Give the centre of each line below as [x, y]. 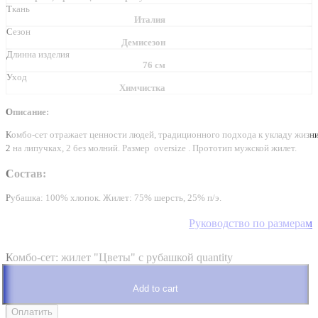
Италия [150, 20]
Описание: [27, 112]
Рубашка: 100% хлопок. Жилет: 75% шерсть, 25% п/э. [114, 198]
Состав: [26, 173]
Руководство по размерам [251, 223]
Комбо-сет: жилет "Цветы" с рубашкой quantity [119, 257]
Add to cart [155, 288]
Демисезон [143, 43]
